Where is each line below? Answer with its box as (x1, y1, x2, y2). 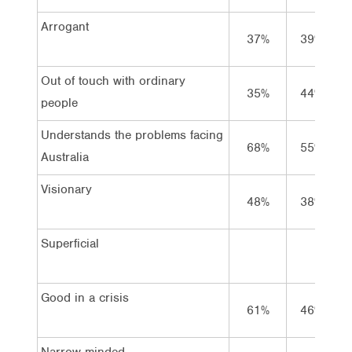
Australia (41, 148, 89, 165)
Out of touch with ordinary (41, 72, 185, 89)
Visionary (41, 181, 92, 197)
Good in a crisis (41, 289, 129, 306)
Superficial (41, 235, 99, 251)
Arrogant (41, 18, 89, 35)
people (41, 94, 78, 111)
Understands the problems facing (41, 126, 223, 143)
